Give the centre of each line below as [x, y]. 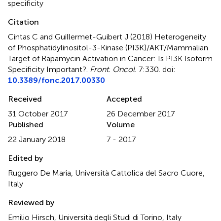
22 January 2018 [37, 139]
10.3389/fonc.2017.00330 [56, 80]
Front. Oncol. [113, 69]
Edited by [25, 158]
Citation [23, 22]
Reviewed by [31, 202]
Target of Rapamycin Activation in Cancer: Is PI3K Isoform [110, 58]
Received [25, 99]
